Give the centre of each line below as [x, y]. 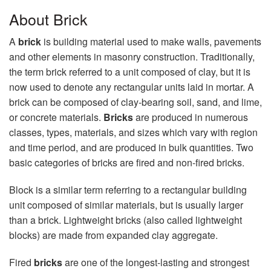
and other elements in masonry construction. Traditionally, [132, 57]
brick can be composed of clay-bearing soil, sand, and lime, [135, 102]
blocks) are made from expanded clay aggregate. [113, 235]
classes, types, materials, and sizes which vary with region [133, 132]
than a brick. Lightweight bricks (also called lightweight [126, 220]
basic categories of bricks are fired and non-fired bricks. [127, 162]
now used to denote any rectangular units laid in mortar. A [132, 87]
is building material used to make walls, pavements [152, 41]
